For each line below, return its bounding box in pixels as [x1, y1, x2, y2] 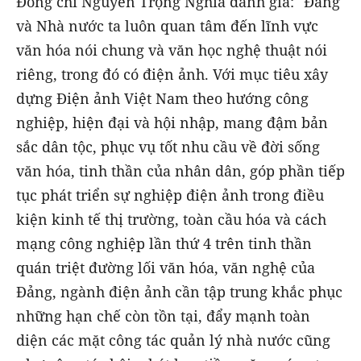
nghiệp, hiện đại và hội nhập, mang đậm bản [16, 112, 328, 132]
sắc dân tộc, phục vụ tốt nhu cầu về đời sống [16, 136, 320, 156]
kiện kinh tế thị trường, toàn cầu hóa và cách [16, 209, 326, 229]
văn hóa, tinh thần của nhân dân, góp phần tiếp [16, 160, 345, 180]
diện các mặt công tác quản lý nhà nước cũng [16, 330, 330, 350]
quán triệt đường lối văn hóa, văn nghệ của [16, 257, 315, 277]
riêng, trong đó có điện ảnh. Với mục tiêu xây [16, 64, 328, 84]
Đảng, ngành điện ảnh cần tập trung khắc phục [16, 281, 342, 301]
